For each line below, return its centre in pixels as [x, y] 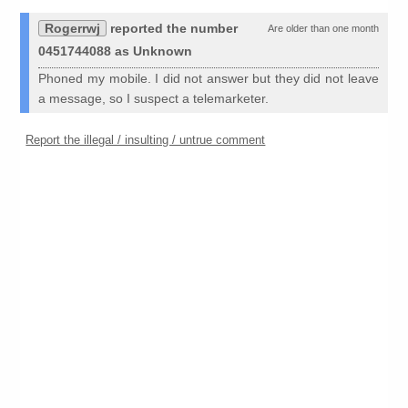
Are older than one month [323, 29]
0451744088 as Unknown [116, 51]
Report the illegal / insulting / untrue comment [146, 140]
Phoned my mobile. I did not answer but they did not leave [209, 79]
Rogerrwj [73, 29]
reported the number [173, 29]
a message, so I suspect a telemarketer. [154, 99]
